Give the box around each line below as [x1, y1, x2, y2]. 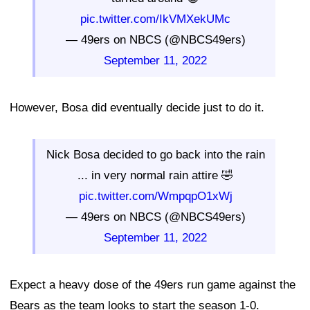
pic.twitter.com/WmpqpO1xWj [78, 189, 232, 203]
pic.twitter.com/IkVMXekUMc [80, 12, 230, 26]
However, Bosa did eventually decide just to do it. [10, 100, 264, 114]
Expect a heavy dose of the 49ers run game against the [10, 277, 295, 291]
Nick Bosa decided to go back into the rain [46, 147, 265, 161]
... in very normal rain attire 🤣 [77, 168, 233, 182]
